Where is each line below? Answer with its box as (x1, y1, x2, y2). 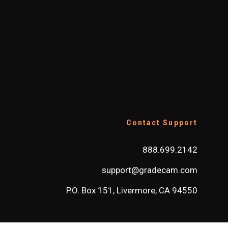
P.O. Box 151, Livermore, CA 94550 (66, 185, 197, 195)
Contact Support (126, 119, 197, 127)
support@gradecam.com (102, 165, 197, 175)
